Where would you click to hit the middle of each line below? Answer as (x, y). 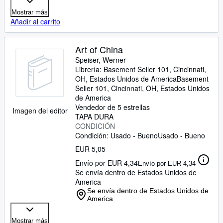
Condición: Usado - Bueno (116, 135)
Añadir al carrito (35, 21)
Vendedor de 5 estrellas (112, 107)
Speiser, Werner (101, 60)
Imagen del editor (40, 111)
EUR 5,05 (90, 149)
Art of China (99, 49)
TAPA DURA (94, 116)
